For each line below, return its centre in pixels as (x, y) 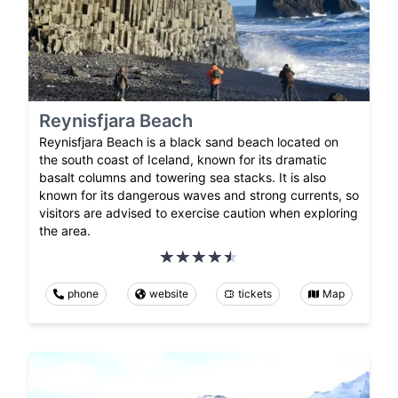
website (168, 293)
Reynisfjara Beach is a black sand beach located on (189, 141)
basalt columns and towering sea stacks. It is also (183, 177)
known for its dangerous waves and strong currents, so (199, 195)
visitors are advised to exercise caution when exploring (199, 212)
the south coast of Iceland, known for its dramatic (183, 159)
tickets (255, 293)
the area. (65, 230)
